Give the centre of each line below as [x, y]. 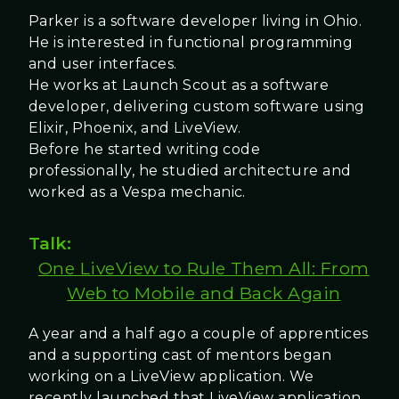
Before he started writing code [145, 150]
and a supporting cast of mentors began [180, 354]
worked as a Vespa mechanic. [137, 192]
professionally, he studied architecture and [190, 171]
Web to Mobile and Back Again [204, 293]
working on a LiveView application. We [171, 376]
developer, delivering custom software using [197, 107]
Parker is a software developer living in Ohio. [195, 21]
